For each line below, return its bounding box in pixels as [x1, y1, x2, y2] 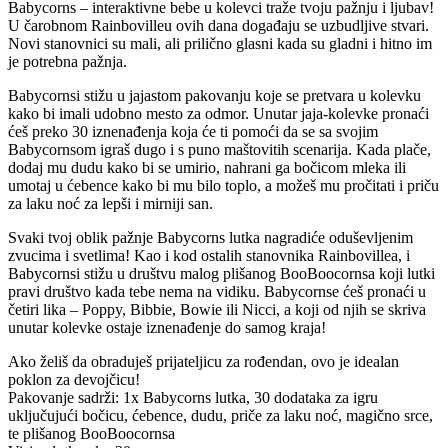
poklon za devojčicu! [8, 371, 140, 389]
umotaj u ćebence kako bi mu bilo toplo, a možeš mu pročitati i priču [8, 177, 439, 195]
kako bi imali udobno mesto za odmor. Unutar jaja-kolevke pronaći [8, 105, 429, 123]
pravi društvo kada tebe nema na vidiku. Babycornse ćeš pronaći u [8, 283, 426, 301]
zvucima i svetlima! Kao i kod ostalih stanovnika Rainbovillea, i [8, 247, 410, 265]
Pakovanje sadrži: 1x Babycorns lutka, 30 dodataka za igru [8, 389, 378, 407]
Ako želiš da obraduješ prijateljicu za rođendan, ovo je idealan [8, 353, 399, 371]
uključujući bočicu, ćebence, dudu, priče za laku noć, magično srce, [8, 407, 433, 425]
